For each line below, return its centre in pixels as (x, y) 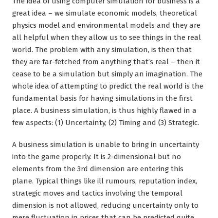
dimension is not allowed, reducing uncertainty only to (105, 205)
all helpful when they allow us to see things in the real (107, 37)
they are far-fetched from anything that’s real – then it (106, 62)
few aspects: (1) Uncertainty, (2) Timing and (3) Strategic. (106, 122)
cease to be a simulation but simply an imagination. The (107, 74)
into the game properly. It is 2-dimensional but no (97, 156)
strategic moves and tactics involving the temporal (97, 193)
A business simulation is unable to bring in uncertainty (106, 144)
